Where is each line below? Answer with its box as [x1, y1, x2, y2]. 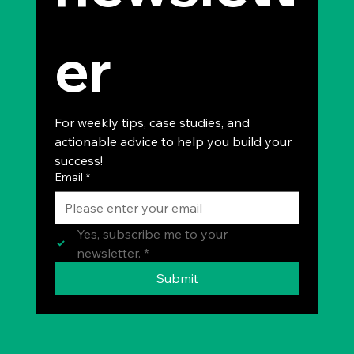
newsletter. [77, 245, 141, 262]
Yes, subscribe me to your [77, 226, 228, 243]
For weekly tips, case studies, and [55, 115, 250, 131]
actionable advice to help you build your [55, 134, 292, 150]
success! [55, 153, 104, 169]
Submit [156, 270, 198, 287]
